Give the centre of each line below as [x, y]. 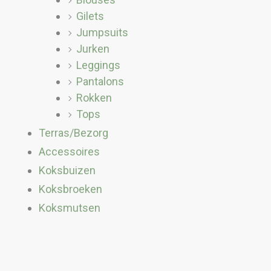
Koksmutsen [70, 208]
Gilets [90, 16]
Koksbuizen [67, 170]
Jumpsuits [102, 32]
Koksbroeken [70, 189]
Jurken [93, 49]
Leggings [98, 65]
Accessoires [69, 152]
